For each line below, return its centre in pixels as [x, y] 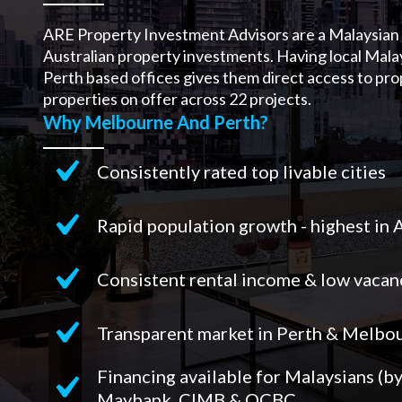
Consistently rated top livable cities [241, 171]
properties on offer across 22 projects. [179, 98]
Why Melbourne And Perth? [156, 122]
